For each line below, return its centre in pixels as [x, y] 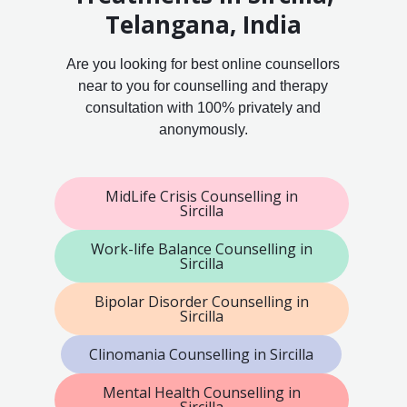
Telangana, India [203, 25]
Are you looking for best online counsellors [203, 65]
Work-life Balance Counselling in [201, 249]
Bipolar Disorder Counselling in [201, 302]
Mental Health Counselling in [201, 393]
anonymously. [203, 130]
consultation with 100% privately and [203, 108]
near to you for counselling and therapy [203, 86]
